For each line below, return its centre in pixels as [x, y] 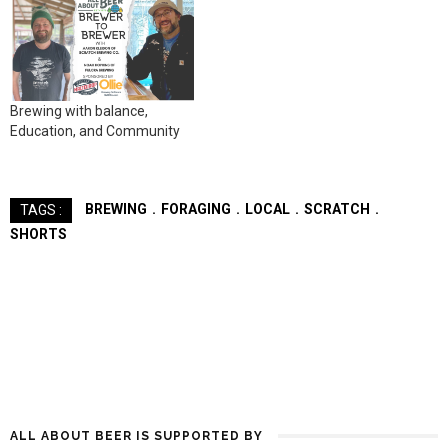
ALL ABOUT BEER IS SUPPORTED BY [136, 436]
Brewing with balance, [79, 110]
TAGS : [41, 210]
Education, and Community [95, 130]
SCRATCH [337, 209]
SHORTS [38, 234]
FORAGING [196, 209]
